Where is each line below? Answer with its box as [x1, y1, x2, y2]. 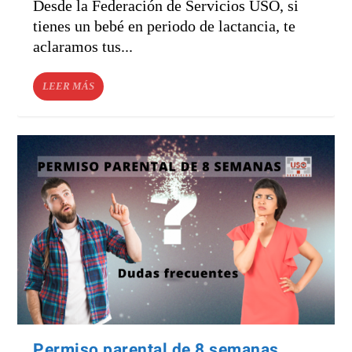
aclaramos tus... [33, 37, 134, 55]
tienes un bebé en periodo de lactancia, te [33, 16, 296, 35]
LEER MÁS [42, 79, 95, 92]
